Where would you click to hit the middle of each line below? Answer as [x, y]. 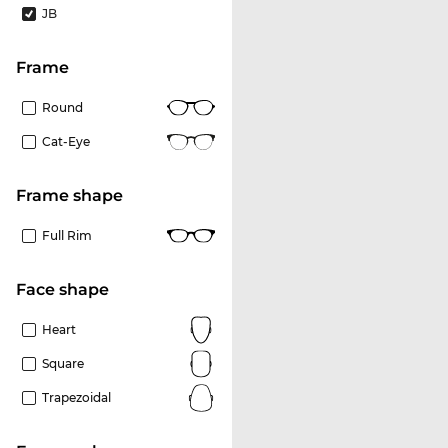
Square [63, 363]
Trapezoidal [76, 397]
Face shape [67, 289]
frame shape [74, 195]
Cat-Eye [66, 141]
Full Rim [67, 235]
